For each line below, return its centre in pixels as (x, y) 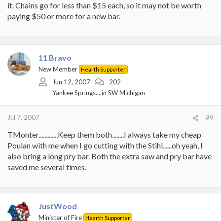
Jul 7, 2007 (23, 117)
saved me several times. (47, 167)
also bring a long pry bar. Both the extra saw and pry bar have (110, 156)
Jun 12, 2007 (71, 82)
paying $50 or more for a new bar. (64, 16)
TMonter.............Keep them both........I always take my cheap (104, 134)
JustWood (58, 206)
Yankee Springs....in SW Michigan (99, 93)
